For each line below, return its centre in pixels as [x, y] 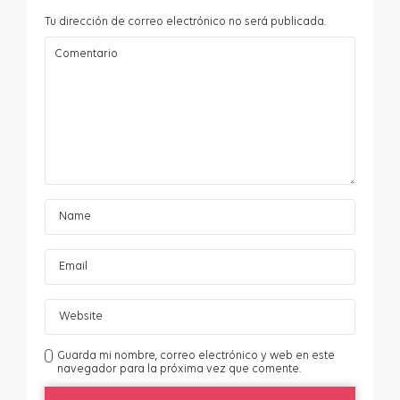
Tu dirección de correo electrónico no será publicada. [185, 22]
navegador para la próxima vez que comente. [179, 370]
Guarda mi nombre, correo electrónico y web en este [196, 356]
